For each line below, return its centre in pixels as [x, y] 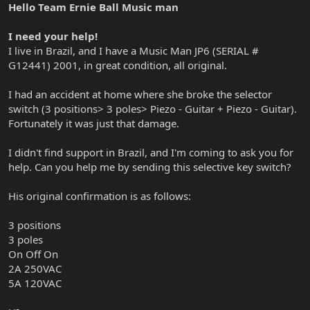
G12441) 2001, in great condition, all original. [118, 65]
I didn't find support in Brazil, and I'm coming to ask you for [151, 152]
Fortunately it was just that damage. [94, 123]
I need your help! [53, 36]
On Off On [33, 254]
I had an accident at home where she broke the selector [140, 94]
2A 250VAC [35, 268]
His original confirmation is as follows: [100, 195]
